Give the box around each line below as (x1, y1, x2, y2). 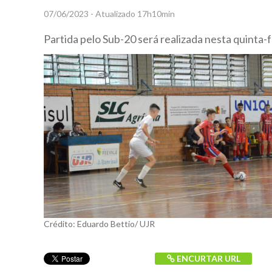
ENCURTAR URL (176, 253, 240, 264)
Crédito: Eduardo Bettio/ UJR (44, 219, 155, 229)
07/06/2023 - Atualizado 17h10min (44, 8, 175, 19)
